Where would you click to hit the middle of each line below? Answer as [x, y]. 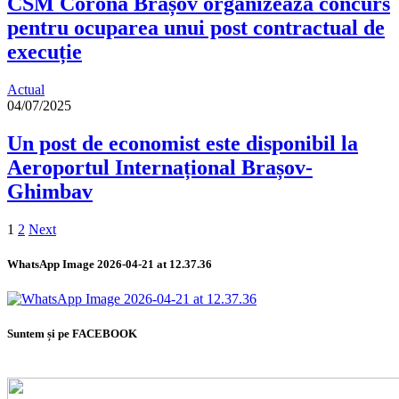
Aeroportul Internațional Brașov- [160, 168]
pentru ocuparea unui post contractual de [196, 28]
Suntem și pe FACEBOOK [72, 334]
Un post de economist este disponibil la [183, 144]
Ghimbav [50, 192]
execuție [45, 52]
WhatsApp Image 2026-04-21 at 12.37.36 [110, 265]
